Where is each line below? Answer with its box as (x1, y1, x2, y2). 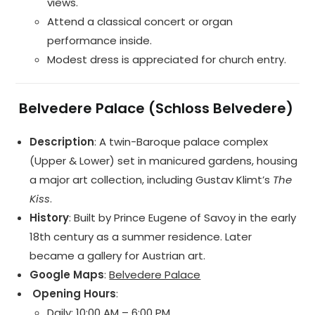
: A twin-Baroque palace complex (94, 134, 269, 150)
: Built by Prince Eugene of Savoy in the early (69, 210, 297, 226)
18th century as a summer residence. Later (30, 229, 252, 245)
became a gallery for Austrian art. (30, 248, 206, 264)
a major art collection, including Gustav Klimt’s (30, 172, 274, 188)
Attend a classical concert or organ (47, 14, 233, 30)
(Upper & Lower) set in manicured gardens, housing (30, 153, 298, 169)
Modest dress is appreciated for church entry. (47, 52, 287, 67)
